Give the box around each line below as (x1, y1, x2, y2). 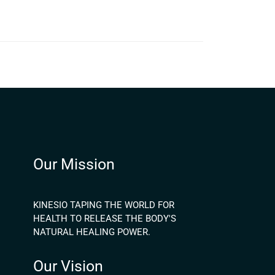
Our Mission (33, 155, 115, 173)
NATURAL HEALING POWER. (33, 227, 150, 238)
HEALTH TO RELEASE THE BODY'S (33, 213, 176, 224)
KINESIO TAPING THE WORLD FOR (33, 199, 174, 211)
